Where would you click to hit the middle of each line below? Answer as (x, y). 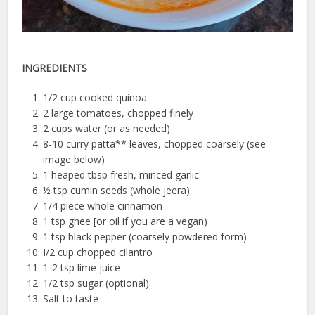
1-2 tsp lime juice (82, 267)
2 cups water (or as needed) (107, 128)
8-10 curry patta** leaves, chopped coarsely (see (155, 143)
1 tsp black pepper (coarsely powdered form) (145, 236)
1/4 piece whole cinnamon (103, 205)
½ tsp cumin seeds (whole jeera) (117, 190)
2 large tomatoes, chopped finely (118, 112)
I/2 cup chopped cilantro (98, 252)
